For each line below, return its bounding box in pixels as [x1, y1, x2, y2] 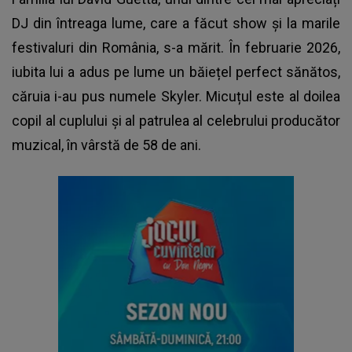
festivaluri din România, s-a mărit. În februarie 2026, [12, 38, 340, 56]
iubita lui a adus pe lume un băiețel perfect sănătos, [12, 63, 340, 80]
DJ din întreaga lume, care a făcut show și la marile [12, 14, 340, 31]
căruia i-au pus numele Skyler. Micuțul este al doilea [12, 87, 340, 104]
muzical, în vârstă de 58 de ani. [12, 136, 201, 153]
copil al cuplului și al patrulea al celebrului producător [12, 112, 340, 129]
